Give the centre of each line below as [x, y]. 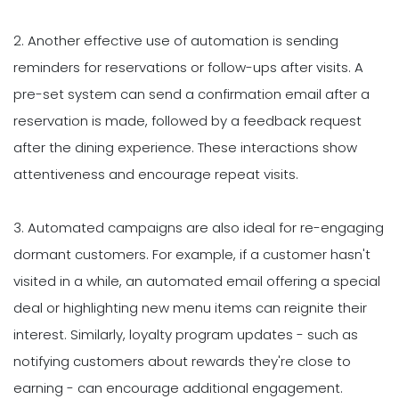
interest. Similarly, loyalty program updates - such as [186, 335]
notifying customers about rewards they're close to [182, 362]
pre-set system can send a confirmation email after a [191, 94]
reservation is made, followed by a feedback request [187, 121]
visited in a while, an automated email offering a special [197, 281]
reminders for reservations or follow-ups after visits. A [188, 68]
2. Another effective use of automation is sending [176, 41]
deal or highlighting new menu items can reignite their [190, 308]
